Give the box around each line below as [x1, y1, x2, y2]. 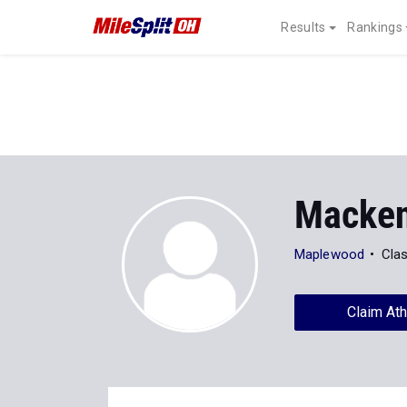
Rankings [347, 20, 402, 35]
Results [281, 20, 326, 35]
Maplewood [294, 246, 364, 263]
